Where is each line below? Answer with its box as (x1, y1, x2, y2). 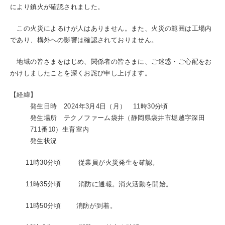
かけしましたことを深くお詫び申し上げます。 (10, 69, 152, 77)
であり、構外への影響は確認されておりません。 (10, 36, 158, 44)
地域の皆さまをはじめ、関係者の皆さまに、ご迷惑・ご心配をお (10, 58, 212, 65)
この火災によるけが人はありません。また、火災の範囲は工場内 (10, 25, 212, 32)
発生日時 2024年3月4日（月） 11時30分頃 (30, 102, 168, 110)
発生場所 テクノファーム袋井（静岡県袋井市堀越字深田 (30, 114, 205, 122)
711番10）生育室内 (30, 126, 89, 133)
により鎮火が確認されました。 (10, 3, 104, 11)
